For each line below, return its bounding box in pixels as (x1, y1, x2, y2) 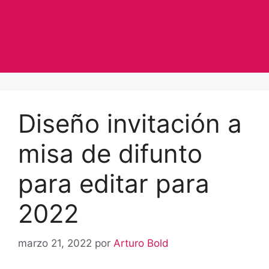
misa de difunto (18, 138, 202, 169)
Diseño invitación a (18, 108, 242, 139)
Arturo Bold (113, 237, 169, 249)
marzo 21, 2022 (18, 237, 92, 249)
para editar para (18, 168, 210, 199)
